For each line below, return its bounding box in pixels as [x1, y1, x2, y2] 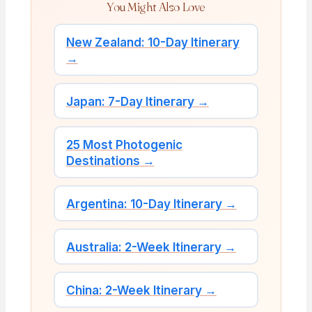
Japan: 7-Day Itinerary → [65, 93, 209, 109]
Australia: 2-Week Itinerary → [65, 239, 236, 254]
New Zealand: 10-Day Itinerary [65, 34, 240, 49]
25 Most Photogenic [65, 136, 182, 152]
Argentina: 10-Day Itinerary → [65, 196, 237, 211]
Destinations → [65, 153, 155, 168]
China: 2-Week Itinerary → [65, 282, 217, 297]
